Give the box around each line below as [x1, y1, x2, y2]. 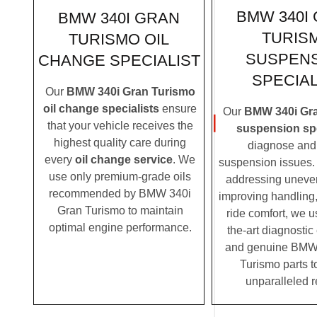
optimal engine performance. [48, 221, 192, 234]
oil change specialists [43, 102, 159, 115]
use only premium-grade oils [49, 170, 191, 183]
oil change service [75, 153, 173, 166]
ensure [159, 102, 197, 115]
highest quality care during [54, 136, 186, 149]
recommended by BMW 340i [49, 187, 191, 200]
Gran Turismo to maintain [57, 204, 183, 217]
